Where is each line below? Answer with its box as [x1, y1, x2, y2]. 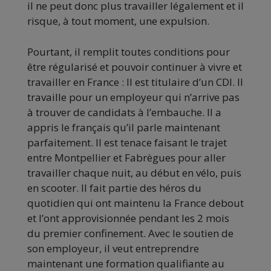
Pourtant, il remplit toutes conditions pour [27, 44, 230, 59]
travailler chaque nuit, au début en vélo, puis [27, 165, 241, 180]
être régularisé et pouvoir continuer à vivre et [27, 59, 242, 74]
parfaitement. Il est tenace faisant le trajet [27, 135, 227, 149]
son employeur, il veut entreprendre [27, 241, 199, 255]
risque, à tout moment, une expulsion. [27, 13, 209, 28]
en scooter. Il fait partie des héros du [27, 180, 201, 195]
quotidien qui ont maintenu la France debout [27, 195, 244, 210]
